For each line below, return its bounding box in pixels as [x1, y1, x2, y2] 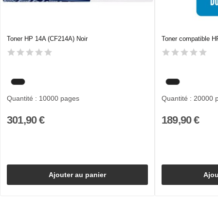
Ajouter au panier [49, 170, 106, 179]
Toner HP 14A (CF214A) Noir [7, 35, 88, 42]
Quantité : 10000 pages [7, 94, 80, 102]
